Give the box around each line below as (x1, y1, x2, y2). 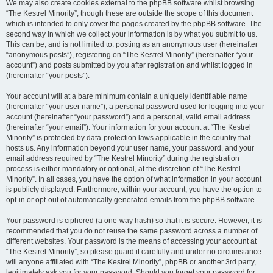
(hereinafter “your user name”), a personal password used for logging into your (6, 102, 264, 111)
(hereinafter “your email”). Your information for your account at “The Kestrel (6, 123, 251, 132)
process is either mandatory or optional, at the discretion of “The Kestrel (6, 165, 241, 173)
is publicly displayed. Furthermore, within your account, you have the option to (6, 185, 262, 194)
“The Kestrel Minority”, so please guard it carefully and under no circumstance (6, 247, 261, 256)
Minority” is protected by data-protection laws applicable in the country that (6, 133, 250, 142)
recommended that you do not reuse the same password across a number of (6, 227, 257, 235)
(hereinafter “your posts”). (6, 71, 90, 80)
